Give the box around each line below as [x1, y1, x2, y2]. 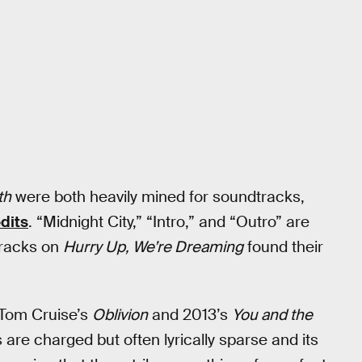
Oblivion [92, 304, 148, 325]
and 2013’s [148, 304, 232, 325]
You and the [232, 304, 313, 325]
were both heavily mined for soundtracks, [11, 187, 305, 208]
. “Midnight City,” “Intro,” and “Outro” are [28, 212, 309, 233]
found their [243, 237, 323, 258]
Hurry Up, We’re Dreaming [63, 237, 243, 258]
